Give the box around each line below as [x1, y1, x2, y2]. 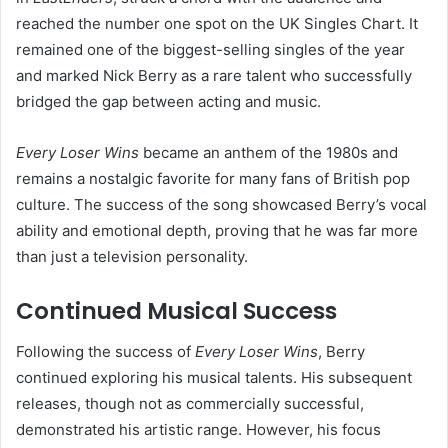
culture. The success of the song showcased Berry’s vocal [16, 195, 427, 215]
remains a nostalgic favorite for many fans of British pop [16, 169, 410, 189]
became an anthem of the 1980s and [139, 143, 398, 163]
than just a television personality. [16, 247, 248, 267]
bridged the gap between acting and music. [16, 92, 321, 112]
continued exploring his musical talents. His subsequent [16, 367, 412, 387]
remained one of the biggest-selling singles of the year [16, 40, 405, 60]
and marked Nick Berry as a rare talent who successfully [16, 66, 412, 86]
